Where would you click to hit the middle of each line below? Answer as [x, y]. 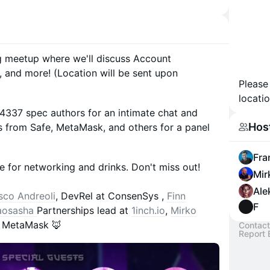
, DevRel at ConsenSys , [111, 196]
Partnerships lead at [84, 210]
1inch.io [148, 210]
